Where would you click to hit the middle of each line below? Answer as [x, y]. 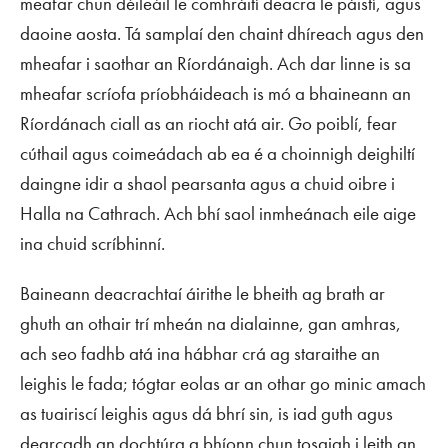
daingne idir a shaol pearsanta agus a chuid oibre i [207, 183]
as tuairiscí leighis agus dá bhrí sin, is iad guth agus [206, 413]
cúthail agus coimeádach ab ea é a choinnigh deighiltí [217, 153]
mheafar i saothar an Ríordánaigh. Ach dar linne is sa [215, 63]
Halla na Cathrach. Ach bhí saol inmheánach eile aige [218, 213]
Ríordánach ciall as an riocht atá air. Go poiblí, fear [208, 123]
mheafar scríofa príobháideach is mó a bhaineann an [215, 93]
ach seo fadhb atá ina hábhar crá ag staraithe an [200, 353]
